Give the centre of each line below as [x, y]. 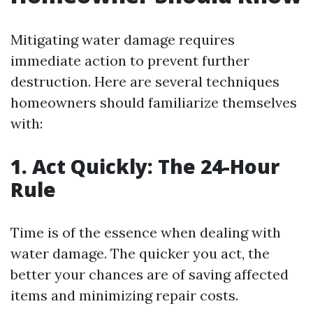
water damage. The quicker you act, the [140, 253]
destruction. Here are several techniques [145, 81]
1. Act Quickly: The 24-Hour [145, 166]
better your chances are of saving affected [150, 274]
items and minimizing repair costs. [124, 295]
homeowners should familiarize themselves [154, 102]
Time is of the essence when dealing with [146, 232]
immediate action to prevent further [130, 60]
